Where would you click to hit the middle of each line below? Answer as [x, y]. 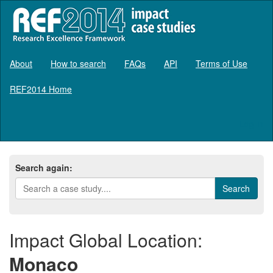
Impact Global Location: [106, 239]
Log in [251, 123]
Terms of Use [222, 63]
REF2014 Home [41, 89]
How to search [78, 63]
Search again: [44, 167]
